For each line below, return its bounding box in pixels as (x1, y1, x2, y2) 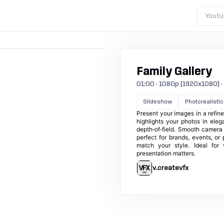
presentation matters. (136, 149, 195, 157)
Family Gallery (136, 66, 212, 77)
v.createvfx (152, 164, 188, 171)
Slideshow (143, 99, 172, 104)
